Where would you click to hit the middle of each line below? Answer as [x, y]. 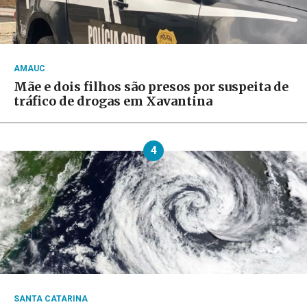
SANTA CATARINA [51, 299]
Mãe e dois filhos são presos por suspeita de [151, 87]
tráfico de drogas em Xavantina [113, 101]
